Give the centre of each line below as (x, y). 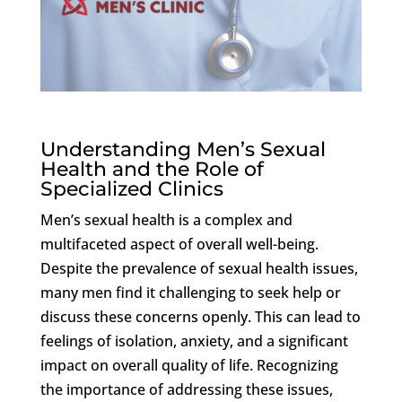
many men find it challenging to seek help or (190, 292)
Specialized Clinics (131, 188)
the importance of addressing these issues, (186, 389)
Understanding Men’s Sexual (183, 149)
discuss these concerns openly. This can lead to (200, 316)
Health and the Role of (152, 169)
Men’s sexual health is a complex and (166, 219)
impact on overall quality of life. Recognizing (189, 365)
